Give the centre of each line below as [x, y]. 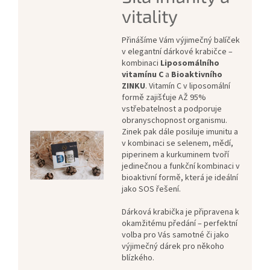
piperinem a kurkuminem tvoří [175, 155]
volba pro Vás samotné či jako [175, 235]
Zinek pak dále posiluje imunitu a [180, 132]
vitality [149, 16]
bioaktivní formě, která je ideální [180, 178]
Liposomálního [190, 64]
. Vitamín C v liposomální [187, 86]
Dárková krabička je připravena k [180, 212]
